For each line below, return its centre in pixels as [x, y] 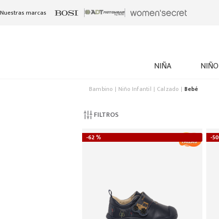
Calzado [168, 89]
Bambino [101, 89]
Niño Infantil [135, 89]
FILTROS [107, 115]
